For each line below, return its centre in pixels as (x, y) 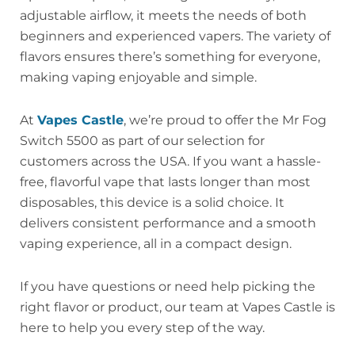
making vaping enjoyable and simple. (138, 77)
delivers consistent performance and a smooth (168, 223)
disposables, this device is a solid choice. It (152, 202)
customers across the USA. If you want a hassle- (170, 161)
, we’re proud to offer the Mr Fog (225, 120)
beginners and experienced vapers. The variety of (175, 36)
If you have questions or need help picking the (168, 286)
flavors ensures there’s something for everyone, (170, 56)
